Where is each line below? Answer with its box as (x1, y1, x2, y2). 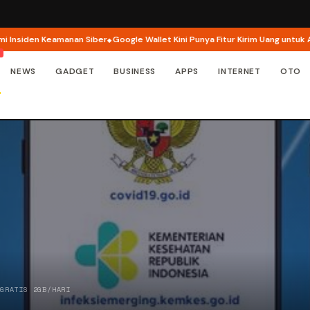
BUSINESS (113, 66, 156, 77)
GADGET (55, 66, 95, 77)
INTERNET (218, 66, 261, 77)
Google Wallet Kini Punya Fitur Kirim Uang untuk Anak (88, 33, 303, 45)
